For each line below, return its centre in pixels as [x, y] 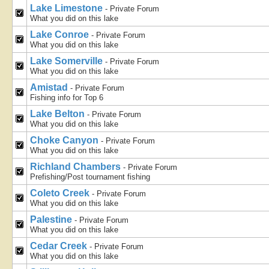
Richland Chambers [77, 167]
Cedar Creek [60, 246]
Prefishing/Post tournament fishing [90, 177]
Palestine [52, 219]
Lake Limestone [68, 8]
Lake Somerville [68, 61]
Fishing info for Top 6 [67, 98]
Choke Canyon [65, 140]
